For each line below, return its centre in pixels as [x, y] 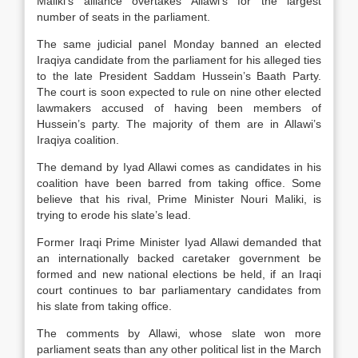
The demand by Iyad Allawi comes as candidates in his [179, 167]
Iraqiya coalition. [78, 140]
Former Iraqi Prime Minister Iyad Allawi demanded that [179, 242]
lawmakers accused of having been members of [179, 108]
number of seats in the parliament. [123, 17]
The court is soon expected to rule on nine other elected [179, 92]
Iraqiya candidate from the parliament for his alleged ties [179, 60]
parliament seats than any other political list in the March [179, 349]
